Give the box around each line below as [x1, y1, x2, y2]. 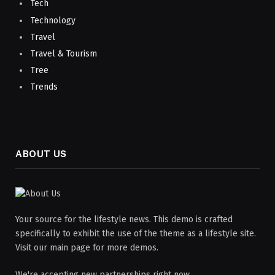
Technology [31, 15, 76, 26]
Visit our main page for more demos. [15, 242, 158, 254]
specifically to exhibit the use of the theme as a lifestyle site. [15, 228, 256, 239]
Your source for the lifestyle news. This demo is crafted [15, 214, 233, 225]
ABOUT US [15, 149, 67, 160]
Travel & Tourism [31, 48, 97, 59]
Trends [31, 82, 58, 93]
